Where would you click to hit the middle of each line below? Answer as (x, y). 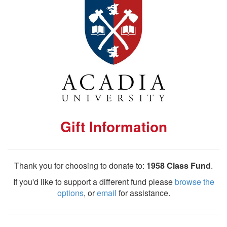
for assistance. (143, 193)
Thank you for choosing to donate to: (80, 165)
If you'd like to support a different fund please (94, 182)
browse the (194, 182)
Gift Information (113, 126)
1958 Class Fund (179, 165)
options (70, 193)
